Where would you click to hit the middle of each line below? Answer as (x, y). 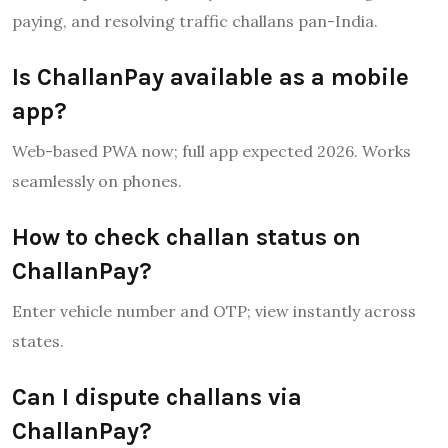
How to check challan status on (186, 236)
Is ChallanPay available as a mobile (210, 76)
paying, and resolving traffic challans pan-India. (195, 20)
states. (38, 340)
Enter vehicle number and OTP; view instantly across (214, 310)
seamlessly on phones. (97, 180)
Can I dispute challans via (157, 396)
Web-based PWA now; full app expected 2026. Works (211, 150)
